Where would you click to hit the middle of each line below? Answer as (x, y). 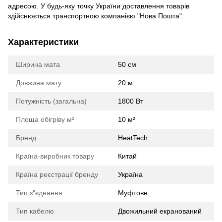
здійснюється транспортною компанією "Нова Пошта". (96, 16)
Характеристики (43, 42)
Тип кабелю (35, 211)
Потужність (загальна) (51, 101)
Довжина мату (39, 83)
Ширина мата (38, 65)
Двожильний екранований (160, 211)
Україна (130, 175)
